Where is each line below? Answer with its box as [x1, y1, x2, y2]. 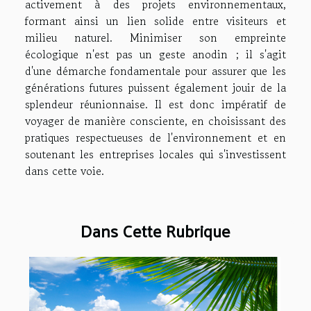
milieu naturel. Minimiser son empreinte [25, 29, 286, 47]
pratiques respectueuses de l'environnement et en [25, 129, 286, 146]
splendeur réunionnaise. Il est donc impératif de [25, 96, 286, 113]
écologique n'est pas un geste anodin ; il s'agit [25, 46, 286, 63]
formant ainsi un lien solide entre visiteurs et [25, 12, 286, 30]
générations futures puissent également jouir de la [25, 79, 286, 96]
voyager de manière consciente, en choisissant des [25, 112, 286, 130]
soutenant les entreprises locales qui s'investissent [25, 146, 286, 163]
